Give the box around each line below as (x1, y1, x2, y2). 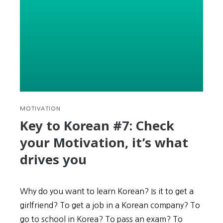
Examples (160, 12, 187, 19)
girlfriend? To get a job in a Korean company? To (20, 201, 200, 209)
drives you (20, 151, 87, 168)
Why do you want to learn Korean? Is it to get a (20, 187, 194, 195)
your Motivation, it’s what (20, 134, 188, 151)
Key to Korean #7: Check (20, 117, 174, 134)
